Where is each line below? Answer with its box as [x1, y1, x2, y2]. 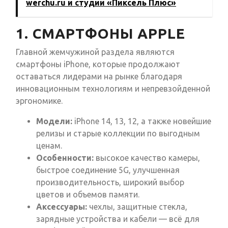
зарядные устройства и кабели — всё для [36, 214, 199, 224]
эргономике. [16, 96, 63, 106]
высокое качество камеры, [94, 153, 200, 163]
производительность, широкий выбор [36, 178, 184, 187]
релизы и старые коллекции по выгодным [36, 129, 200, 138]
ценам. [36, 141, 62, 151]
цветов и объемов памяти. [36, 190, 139, 199]
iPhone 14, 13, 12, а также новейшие [72, 117, 211, 126]
